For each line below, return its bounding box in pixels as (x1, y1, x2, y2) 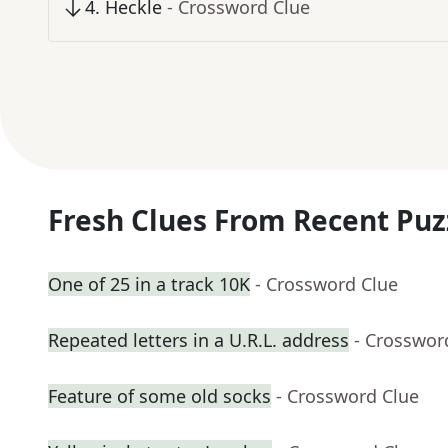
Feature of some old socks (48, 384, 271, 409)
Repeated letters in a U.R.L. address (48, 328, 349, 353)
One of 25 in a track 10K (48, 272, 250, 297)
